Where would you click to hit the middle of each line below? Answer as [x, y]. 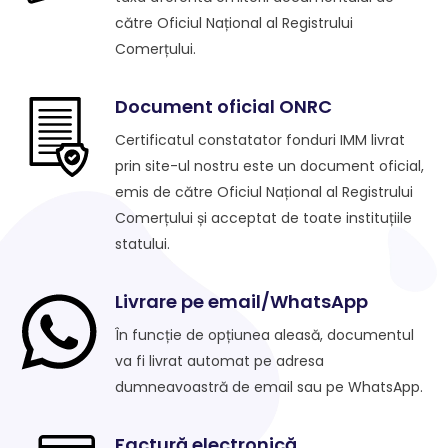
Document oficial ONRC [223, 107]
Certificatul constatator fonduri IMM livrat [260, 140]
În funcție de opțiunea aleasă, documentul [264, 335]
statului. [142, 244]
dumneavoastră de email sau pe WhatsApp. [269, 387]
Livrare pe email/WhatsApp [241, 302]
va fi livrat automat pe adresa [219, 361]
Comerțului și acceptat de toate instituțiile [263, 218]
